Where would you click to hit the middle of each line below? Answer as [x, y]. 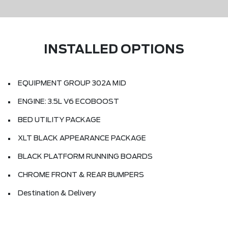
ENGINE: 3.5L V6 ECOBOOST [68, 102]
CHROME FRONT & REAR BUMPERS [81, 175]
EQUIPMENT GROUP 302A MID [72, 84]
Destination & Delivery [57, 194]
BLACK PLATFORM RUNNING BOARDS [85, 157]
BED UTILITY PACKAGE [59, 120]
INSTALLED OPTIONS [114, 50]
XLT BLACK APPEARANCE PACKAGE [82, 139]
